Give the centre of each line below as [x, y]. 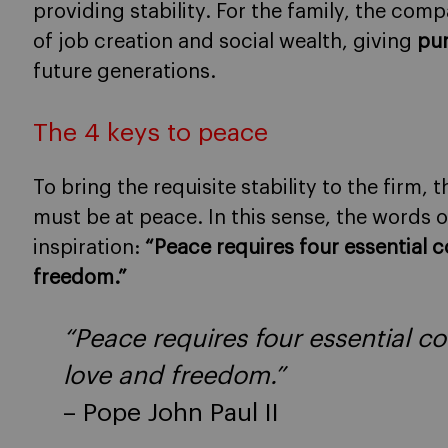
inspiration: [89, 247]
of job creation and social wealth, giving [225, 42]
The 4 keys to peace [150, 133]
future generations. [124, 72]
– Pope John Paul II [171, 413]
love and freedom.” [174, 376]
